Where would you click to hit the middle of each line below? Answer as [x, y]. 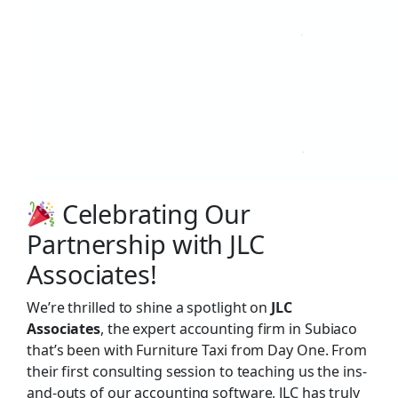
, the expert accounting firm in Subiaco [229, 329]
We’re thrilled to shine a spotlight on [149, 307]
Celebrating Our [153, 214]
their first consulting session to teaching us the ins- [197, 371]
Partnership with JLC [146, 244]
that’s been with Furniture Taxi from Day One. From [197, 350]
